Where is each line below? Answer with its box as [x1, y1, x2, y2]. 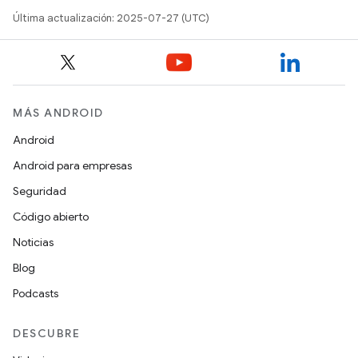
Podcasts [13, 286, 58, 300]
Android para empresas [13, 158, 132, 173]
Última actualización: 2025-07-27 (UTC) [13, 10, 209, 25]
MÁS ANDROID [13, 105, 104, 120]
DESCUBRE [13, 326, 80, 340]
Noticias [13, 235, 54, 249]
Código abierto [13, 209, 89, 224]
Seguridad [13, 184, 66, 198]
